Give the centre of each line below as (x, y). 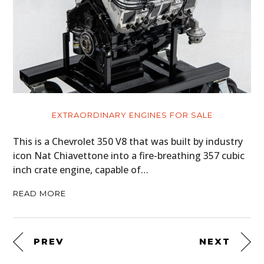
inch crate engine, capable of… (81, 170)
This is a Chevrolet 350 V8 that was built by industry (128, 142)
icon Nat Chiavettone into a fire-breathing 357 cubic (129, 156)
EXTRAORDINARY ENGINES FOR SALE (132, 115)
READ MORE (40, 194)
